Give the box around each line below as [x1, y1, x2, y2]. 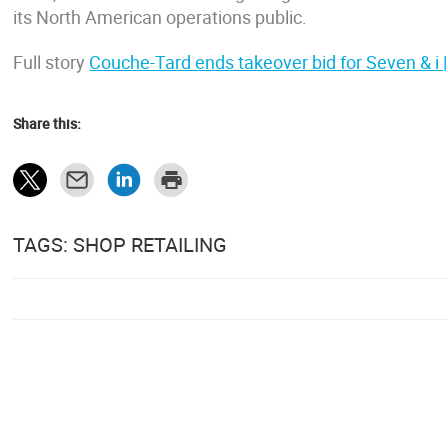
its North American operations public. [13, 5, 308, 29]
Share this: [13, 114, 82, 133]
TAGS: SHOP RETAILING [13, 231, 228, 258]
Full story [13, 50, 90, 74]
